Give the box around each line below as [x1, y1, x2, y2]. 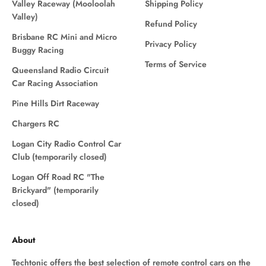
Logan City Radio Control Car [12, 137, 121, 150]
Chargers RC [12, 117, 59, 129]
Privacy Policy [145, 37, 197, 50]
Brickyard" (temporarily [12, 183, 99, 196]
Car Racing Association [12, 77, 98, 89]
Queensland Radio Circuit [12, 64, 109, 76]
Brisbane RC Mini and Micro [12, 30, 117, 43]
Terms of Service [145, 58, 207, 70]
